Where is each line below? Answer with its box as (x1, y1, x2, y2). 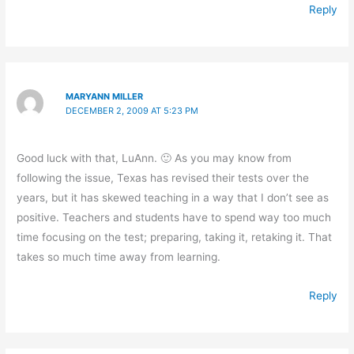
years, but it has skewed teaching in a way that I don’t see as (17, 190, 330, 204)
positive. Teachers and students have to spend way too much (17, 210, 332, 224)
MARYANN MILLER (65, 91, 143, 103)
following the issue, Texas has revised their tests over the (17, 171, 310, 184)
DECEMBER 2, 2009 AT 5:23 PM (65, 105, 198, 117)
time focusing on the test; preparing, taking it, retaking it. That (17, 230, 333, 243)
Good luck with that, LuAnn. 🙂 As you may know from (17, 151, 292, 164)
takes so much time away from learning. (17, 250, 221, 263)
